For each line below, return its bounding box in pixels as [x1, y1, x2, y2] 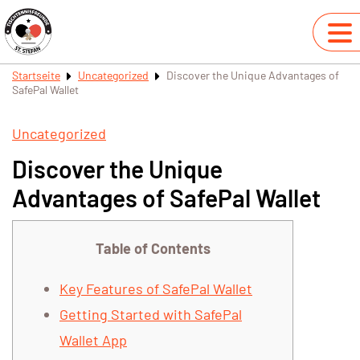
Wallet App [59, 331, 127, 350]
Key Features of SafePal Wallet [59, 280, 252, 298]
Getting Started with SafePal [59, 305, 242, 324]
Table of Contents [95, 239, 211, 258]
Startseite [12, 68, 60, 82]
